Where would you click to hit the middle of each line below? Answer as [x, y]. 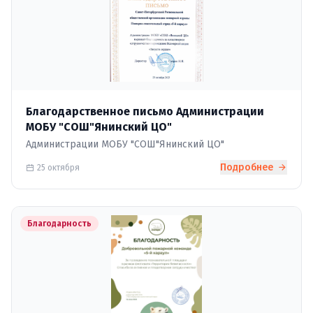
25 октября [58, 167]
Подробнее [248, 167]
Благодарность [59, 224]
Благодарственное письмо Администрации [145, 111]
